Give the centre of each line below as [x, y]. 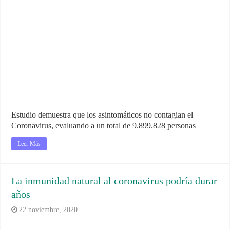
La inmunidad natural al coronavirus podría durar [114, 181]
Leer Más [29, 144]
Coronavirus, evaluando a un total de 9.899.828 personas [104, 126]
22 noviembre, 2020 [49, 210]
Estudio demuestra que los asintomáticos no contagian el [102, 115]
